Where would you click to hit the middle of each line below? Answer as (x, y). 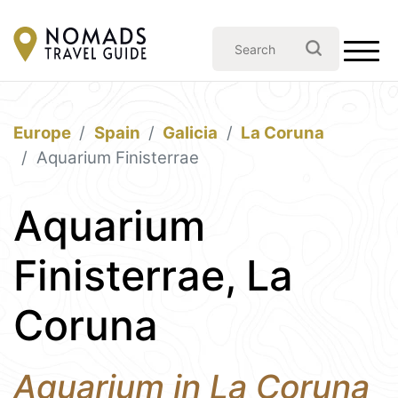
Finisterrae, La (153, 275)
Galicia (191, 133)
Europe (42, 133)
